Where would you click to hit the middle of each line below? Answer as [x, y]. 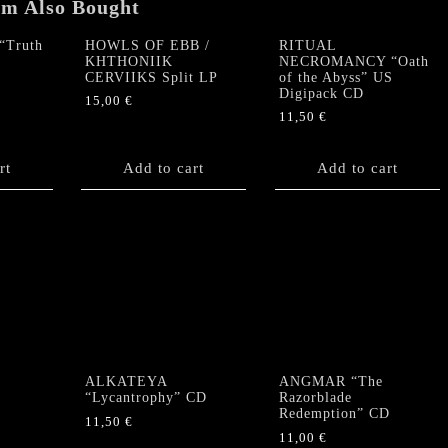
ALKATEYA [126, 382]
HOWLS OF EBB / [147, 45]
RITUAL [307, 45]
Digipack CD [321, 93]
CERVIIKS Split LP [151, 77]
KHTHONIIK [129, 61]
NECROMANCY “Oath [353, 61]
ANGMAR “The [330, 382]
